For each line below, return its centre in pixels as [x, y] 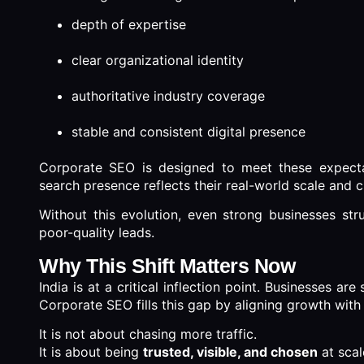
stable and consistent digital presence [188, 131]
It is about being [91, 351]
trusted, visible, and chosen [230, 351]
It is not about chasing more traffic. [148, 334]
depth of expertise [129, 24]
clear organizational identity [158, 60]
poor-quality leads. [97, 233]
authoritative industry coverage [168, 95]
